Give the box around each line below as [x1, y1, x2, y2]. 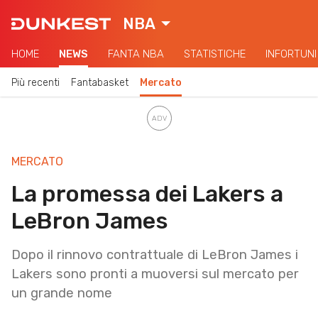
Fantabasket [71, 76, 128, 89]
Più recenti [11, 76, 60, 89]
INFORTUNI [265, 48, 317, 60]
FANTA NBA [108, 48, 164, 60]
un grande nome [11, 285, 112, 301]
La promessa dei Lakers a [11, 180, 283, 207]
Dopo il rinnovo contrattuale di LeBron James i [11, 246, 298, 263]
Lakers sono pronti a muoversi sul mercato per [11, 265, 299, 282]
